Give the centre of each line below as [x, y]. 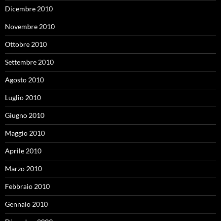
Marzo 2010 [23, 168]
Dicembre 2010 [29, 9]
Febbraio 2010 [27, 186]
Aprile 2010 [23, 151]
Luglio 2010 [23, 97]
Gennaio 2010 [26, 204]
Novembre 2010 [30, 26]
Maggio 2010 [25, 133]
